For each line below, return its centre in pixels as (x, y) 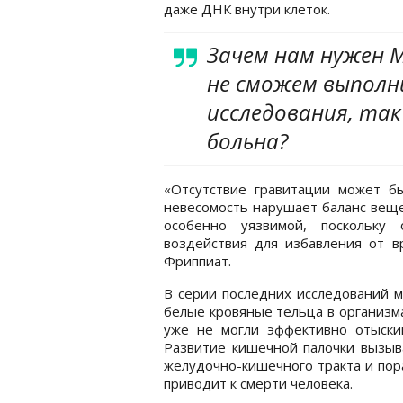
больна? (247, 140)
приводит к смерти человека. (258, 383)
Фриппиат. (197, 260)
